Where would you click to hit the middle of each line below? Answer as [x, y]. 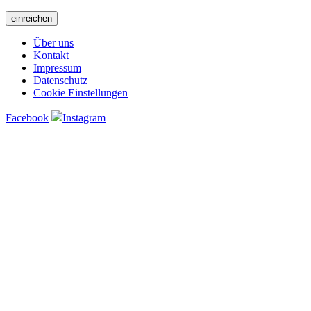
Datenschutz [60, 81]
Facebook [27, 118]
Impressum [57, 68]
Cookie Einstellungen [81, 93]
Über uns [53, 43]
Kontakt [51, 56]
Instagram [84, 118]
